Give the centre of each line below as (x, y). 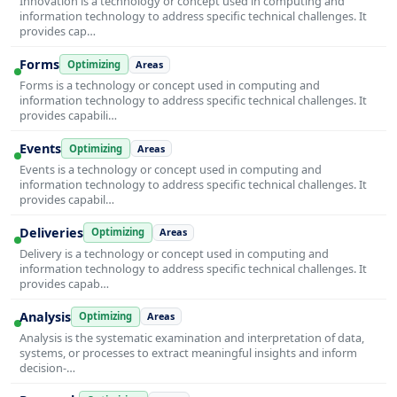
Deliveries (51, 232)
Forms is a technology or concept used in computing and (170, 86)
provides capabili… (68, 116)
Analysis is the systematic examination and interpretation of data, (192, 337)
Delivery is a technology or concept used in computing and (174, 253)
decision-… (47, 367)
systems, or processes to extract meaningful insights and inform (188, 352)
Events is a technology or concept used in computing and (171, 169)
